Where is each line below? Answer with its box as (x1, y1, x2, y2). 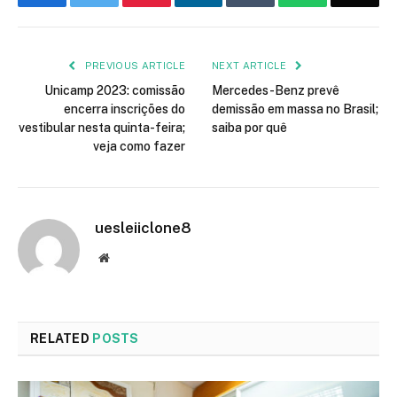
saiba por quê (212, 121, 287, 136)
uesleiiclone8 (95, 219, 191, 237)
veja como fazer (93, 139, 185, 154)
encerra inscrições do (64, 102, 185, 117)
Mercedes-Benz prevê (212, 83, 339, 98)
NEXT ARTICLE (212, 60, 290, 72)
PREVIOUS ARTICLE (82, 60, 185, 72)
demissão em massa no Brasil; (212, 102, 378, 117)
